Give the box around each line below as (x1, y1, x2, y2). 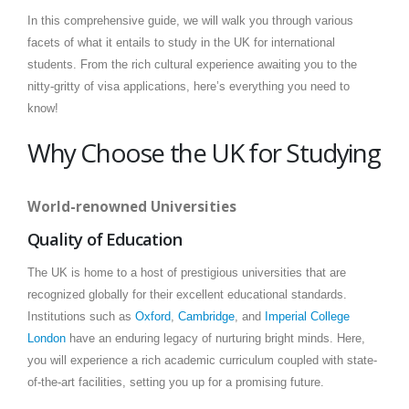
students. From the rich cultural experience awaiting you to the (27, 58, 357, 71)
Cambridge (178, 309, 235, 324)
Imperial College (265, 309, 350, 324)
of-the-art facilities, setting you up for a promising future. (27, 375, 324, 390)
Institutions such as (27, 309, 135, 324)
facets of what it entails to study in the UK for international (27, 36, 335, 49)
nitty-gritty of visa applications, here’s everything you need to (27, 79, 350, 93)
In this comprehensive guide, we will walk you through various (27, 14, 353, 27)
